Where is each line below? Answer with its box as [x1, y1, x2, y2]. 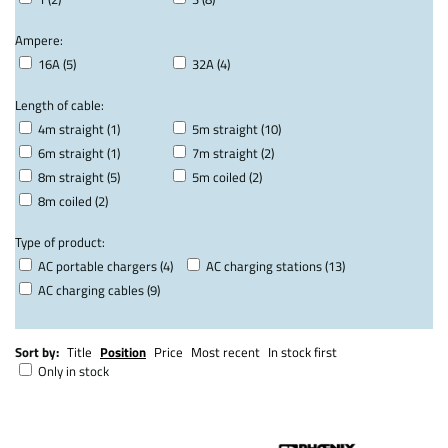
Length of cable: [15, 94, 104, 115]
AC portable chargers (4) [38, 255, 173, 276]
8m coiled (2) [38, 190, 108, 211]
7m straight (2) [192, 142, 274, 163]
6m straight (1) [38, 142, 120, 163]
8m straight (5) [38, 166, 120, 187]
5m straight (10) [192, 118, 281, 139]
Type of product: [15, 231, 105, 252]
